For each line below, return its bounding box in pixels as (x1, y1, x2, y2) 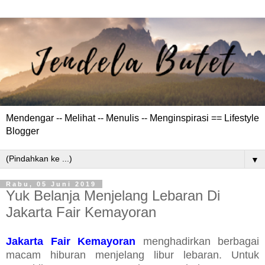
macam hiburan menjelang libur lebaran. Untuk (6, 248, 259, 261)
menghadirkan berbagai (135, 235, 259, 247)
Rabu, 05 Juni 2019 (6, 180, 96, 188)
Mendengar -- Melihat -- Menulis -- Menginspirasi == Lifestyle (6, 112, 259, 123)
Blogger (6, 125, 39, 136)
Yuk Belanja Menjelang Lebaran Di (6, 187, 220, 203)
